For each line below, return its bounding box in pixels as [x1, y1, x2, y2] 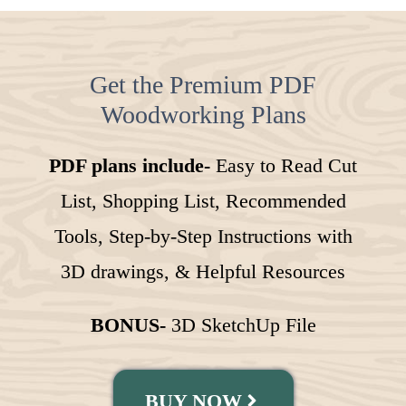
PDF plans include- [49, 153, 210, 177]
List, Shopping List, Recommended [60, 188, 346, 212]
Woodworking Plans [100, 100, 306, 129]
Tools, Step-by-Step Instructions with [53, 224, 353, 247]
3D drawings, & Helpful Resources [61, 259, 345, 283]
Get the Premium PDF [90, 70, 316, 99]
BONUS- [90, 313, 166, 336]
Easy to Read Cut [210, 153, 357, 177]
